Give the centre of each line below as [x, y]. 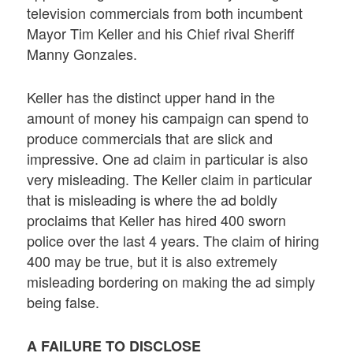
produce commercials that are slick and [150, 137]
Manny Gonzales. [82, 53]
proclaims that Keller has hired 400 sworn [157, 219]
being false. [63, 301]
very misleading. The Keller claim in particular [170, 178]
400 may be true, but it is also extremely [152, 260]
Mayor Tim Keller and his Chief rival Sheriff [161, 33]
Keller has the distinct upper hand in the [151, 97]
